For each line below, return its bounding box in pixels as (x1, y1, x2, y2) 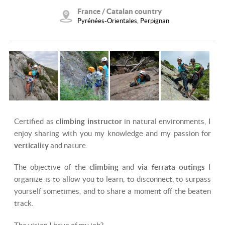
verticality (14, 141, 50, 150)
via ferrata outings (138, 163, 205, 172)
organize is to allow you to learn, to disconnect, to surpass (14, 175, 211, 184)
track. (14, 199, 33, 208)
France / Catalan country (77, 7, 162, 16)
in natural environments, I (122, 117, 211, 126)
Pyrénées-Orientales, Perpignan (77, 17, 169, 25)
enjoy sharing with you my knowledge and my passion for (14, 129, 211, 138)
